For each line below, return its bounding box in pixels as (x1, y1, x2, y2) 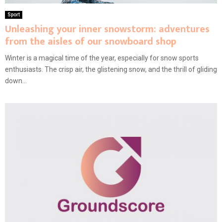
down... (5, 77, 27, 85)
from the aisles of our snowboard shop (5, 33, 176, 51)
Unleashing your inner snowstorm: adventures (5, 21, 210, 38)
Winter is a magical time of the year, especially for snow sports (5, 54, 199, 62)
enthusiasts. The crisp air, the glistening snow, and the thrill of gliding (5, 65, 217, 74)
